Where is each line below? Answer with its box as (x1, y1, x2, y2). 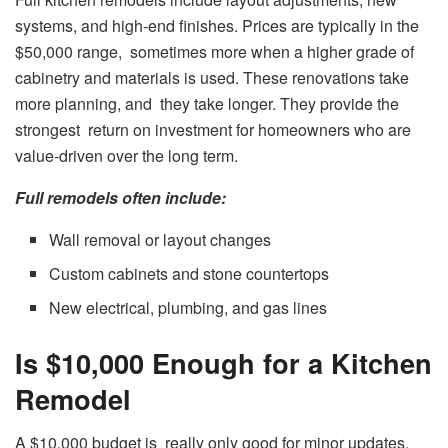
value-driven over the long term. (15, 143, 238, 167)
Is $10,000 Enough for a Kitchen (15, 342, 432, 382)
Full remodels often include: (15, 185, 226, 209)
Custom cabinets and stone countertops (49, 261, 330, 285)
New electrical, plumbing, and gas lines (49, 295, 328, 319)
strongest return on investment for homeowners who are (15, 117, 411, 141)
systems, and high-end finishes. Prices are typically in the (15, 13, 419, 37)
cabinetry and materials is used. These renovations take (15, 65, 409, 89)
